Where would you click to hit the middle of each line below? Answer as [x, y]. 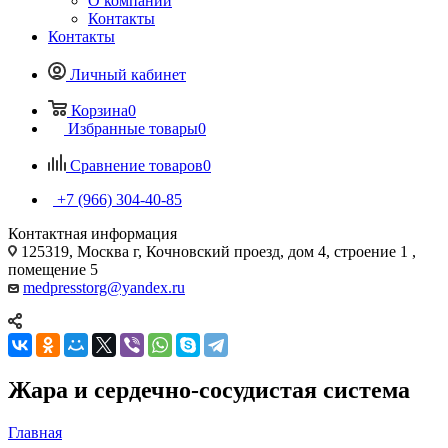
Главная [35, 432]
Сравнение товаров [136, 165]
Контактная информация [92, 233]
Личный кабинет [128, 74]
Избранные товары [133, 128]
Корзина [99, 110]
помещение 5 [53, 269]
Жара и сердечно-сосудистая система [209, 389]
